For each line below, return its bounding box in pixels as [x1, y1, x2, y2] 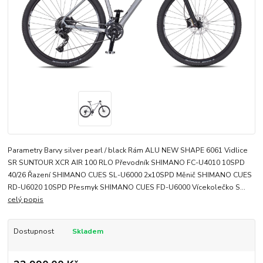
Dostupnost [13, 227, 54, 237]
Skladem [72, 227, 103, 237]
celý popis [8, 195, 44, 205]
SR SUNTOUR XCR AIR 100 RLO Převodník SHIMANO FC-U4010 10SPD [8, 158, 245, 168]
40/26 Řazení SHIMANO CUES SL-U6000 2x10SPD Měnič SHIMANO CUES [8, 170, 252, 180]
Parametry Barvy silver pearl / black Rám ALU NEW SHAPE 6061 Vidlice [8, 146, 248, 156]
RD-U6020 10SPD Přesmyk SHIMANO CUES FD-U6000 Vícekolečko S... [8, 183, 246, 193]
